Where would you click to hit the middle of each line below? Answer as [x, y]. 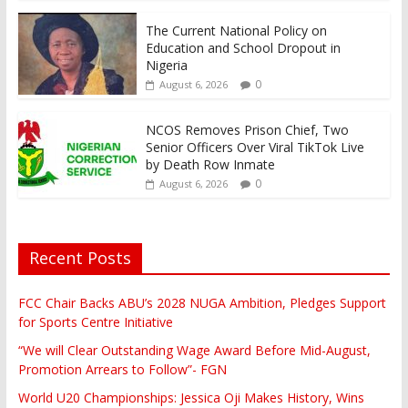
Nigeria [166, 65]
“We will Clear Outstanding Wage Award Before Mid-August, [194, 350]
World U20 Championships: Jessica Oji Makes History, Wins [191, 397]
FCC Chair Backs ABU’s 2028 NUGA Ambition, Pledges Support [202, 302]
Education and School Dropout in [243, 47]
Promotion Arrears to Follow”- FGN [122, 369]
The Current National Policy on [236, 30]
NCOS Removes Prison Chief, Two [247, 129]
